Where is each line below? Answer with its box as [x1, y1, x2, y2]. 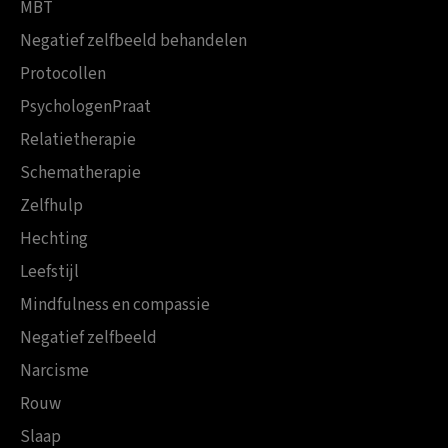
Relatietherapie [20, 128, 136, 153]
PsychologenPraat [20, 95, 151, 120]
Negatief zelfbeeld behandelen [20, 29, 247, 54]
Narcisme [20, 359, 89, 384]
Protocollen [20, 62, 106, 87]
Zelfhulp [20, 194, 83, 219]
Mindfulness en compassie [20, 293, 210, 318]
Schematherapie [20, 161, 141, 186]
